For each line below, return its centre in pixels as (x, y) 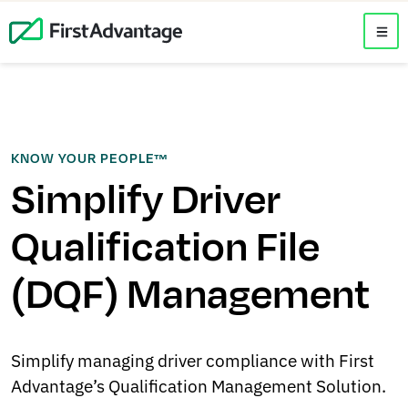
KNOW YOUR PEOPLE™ (90, 159)
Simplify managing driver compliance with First (193, 361)
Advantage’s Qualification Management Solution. (199, 386)
